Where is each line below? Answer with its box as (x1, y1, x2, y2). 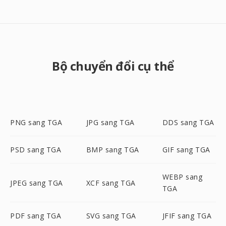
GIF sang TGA (162, 145, 210, 154)
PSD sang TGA (10, 145, 61, 154)
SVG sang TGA (86, 211, 136, 220)
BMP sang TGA (86, 145, 139, 154)
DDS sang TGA (162, 118, 214, 127)
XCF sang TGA (86, 178, 136, 188)
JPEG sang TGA (10, 178, 63, 188)
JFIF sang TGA (162, 211, 212, 220)
